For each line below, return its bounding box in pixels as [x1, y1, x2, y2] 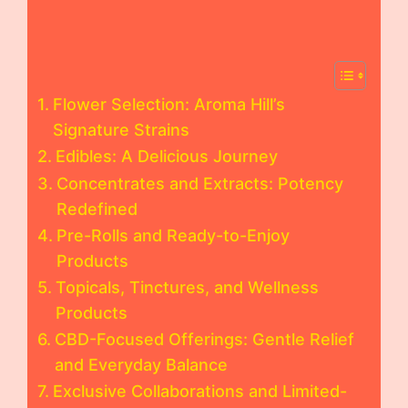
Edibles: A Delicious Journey [55, 146, 278, 166]
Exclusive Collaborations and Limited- [52, 381, 347, 401]
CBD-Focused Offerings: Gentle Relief [54, 329, 354, 349]
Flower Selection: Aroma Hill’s [52, 94, 285, 114]
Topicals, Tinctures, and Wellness [55, 277, 319, 297]
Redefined [56, 199, 138, 219]
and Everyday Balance [54, 354, 228, 374]
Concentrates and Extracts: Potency [56, 173, 343, 193]
